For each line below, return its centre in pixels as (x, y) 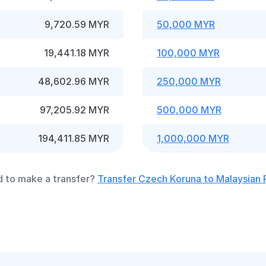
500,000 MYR (189, 110)
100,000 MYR (188, 53)
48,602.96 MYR (74, 81)
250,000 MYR (189, 81)
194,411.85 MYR (74, 138)
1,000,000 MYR (193, 138)
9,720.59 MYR (77, 24)
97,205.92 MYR (75, 110)
